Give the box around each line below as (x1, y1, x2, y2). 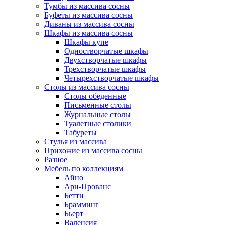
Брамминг (64, 200, 99, 209)
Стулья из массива (44, 137, 107, 146)
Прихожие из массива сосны (44, 146, 142, 155)
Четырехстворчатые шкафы (64, 74, 159, 83)
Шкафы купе (64, 38, 108, 47)
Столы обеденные (64, 92, 126, 101)
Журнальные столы (64, 110, 131, 119)
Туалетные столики (64, 119, 131, 128)
